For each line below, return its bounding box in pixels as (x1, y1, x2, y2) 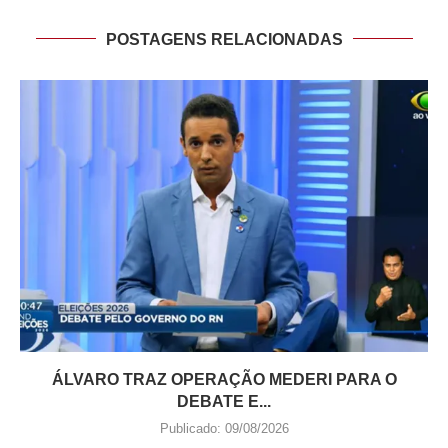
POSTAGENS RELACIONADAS (105, 30, 343, 48)
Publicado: (159, 420, 221, 436)
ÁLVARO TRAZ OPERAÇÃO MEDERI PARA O (51, 370, 397, 388)
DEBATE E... (177, 392, 271, 410)
